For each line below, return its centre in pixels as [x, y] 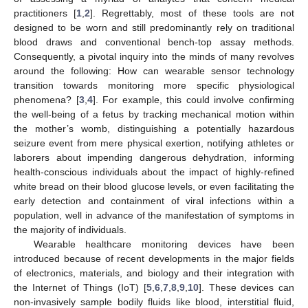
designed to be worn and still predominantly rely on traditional [154, 27]
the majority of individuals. [70, 229]
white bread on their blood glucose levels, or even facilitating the [154, 186]
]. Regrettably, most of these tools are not [192, 13]
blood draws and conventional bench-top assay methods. [154, 42]
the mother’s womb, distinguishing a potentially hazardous [154, 128]
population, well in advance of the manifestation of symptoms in [154, 215]
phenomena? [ [46, 99]
